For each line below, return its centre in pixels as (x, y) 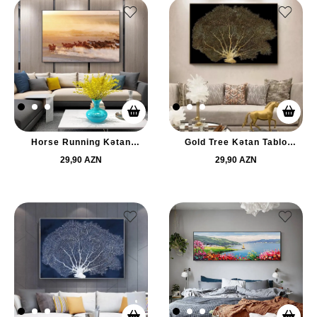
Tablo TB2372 (81, 151)
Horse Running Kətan (81, 142)
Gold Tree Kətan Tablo (236, 142)
